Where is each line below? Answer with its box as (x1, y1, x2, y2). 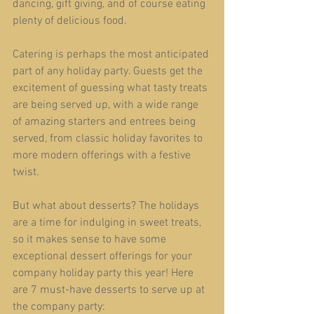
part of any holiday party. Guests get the (13, 64, 205, 78)
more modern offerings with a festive (13, 149, 193, 163)
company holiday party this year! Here (13, 266, 196, 280)
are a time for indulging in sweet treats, (13, 216, 204, 230)
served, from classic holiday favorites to (13, 132, 205, 146)
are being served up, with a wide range (13, 98, 201, 112)
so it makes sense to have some (13, 233, 169, 247)
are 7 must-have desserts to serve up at (13, 283, 207, 297)
